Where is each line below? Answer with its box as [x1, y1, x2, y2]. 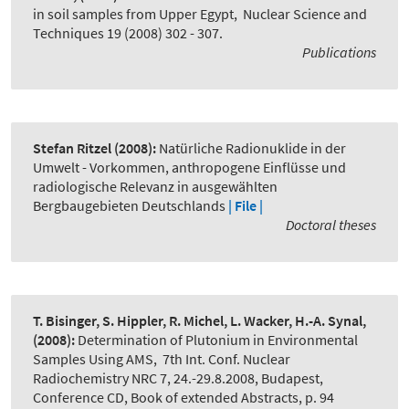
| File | [228, 196, 263, 215]
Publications [302, 43, 376, 62]
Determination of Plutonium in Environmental [78, 330, 358, 350]
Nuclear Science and [243, 5, 367, 24]
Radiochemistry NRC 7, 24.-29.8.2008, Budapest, [33, 369, 323, 388]
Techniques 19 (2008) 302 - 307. [33, 24, 223, 43]
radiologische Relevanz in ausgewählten [33, 177, 278, 196]
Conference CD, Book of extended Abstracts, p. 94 [33, 388, 334, 407]
